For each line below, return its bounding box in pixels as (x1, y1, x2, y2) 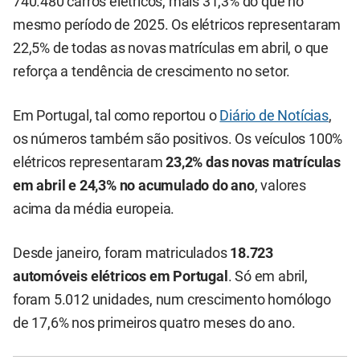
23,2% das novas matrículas (166, 153, 342, 170)
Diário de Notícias (219, 107, 329, 124)
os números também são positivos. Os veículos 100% (13, 130, 343, 147)
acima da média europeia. (13, 200, 175, 217)
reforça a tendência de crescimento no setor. (13, 63, 291, 80)
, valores (254, 177, 307, 194)
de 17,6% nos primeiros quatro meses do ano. (13, 315, 296, 332)
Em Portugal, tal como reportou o (13, 107, 220, 124)
